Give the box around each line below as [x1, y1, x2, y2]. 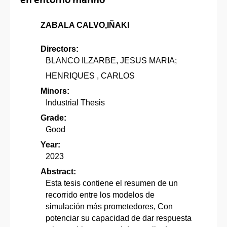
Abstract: [41, 167, 76, 176]
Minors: [41, 86, 69, 95]
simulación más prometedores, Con [46, 202, 173, 211]
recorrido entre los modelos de [46, 190, 155, 199]
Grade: [41, 113, 66, 122]
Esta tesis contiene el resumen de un [46, 178, 178, 187]
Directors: [41, 44, 79, 53]
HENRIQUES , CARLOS [46, 71, 135, 80]
